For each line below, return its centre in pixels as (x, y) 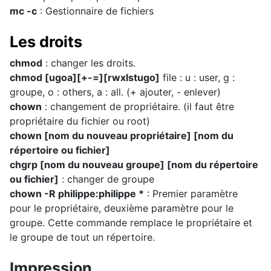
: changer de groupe (106, 179)
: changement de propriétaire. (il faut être (138, 106)
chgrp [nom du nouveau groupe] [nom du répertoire (134, 165)
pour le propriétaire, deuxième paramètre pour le (122, 208)
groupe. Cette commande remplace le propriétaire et (131, 223)
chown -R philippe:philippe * (77, 194)
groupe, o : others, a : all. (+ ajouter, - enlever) (115, 92)
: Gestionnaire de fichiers (95, 11)
